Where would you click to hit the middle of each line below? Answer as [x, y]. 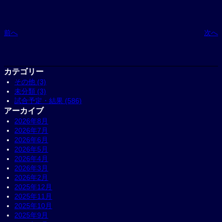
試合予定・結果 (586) [48, 100]
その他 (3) [30, 82]
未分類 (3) [30, 91]
